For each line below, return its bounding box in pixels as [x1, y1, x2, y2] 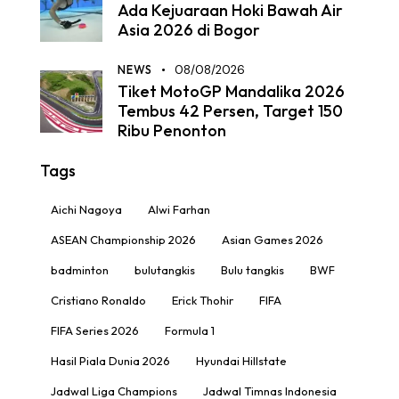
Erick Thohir [172, 292, 233, 307]
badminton [51, 262, 109, 277]
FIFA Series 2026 [51, 322, 139, 338]
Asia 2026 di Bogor [118, 20, 260, 41]
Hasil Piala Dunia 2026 [51, 353, 170, 368]
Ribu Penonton [118, 119, 226, 141]
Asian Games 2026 [222, 232, 323, 247]
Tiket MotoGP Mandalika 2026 [118, 80, 345, 102]
